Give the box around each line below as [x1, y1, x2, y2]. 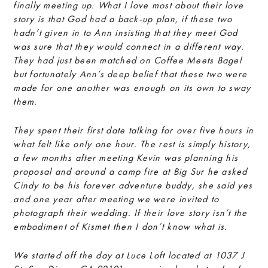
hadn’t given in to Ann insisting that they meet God [13, 26, 238, 39]
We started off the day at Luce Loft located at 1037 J [13, 249, 245, 261]
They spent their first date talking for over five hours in [13, 124, 254, 136]
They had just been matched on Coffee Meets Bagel [13, 54, 242, 66]
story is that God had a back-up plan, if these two [13, 13, 233, 25]
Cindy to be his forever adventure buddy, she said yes [13, 179, 253, 191]
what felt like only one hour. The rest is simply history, [13, 138, 251, 150]
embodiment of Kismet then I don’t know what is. [13, 220, 228, 233]
